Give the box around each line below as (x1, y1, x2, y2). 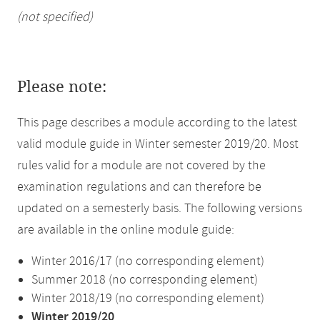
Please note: (17, 78, 106, 96)
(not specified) (17, 9, 93, 26)
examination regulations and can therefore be (17, 179, 261, 196)
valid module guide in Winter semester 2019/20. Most (17, 136, 299, 153)
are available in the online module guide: (17, 221, 234, 239)
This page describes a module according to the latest (17, 114, 297, 131)
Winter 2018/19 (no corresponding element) (31, 290, 264, 307)
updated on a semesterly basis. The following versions (17, 200, 302, 217)
